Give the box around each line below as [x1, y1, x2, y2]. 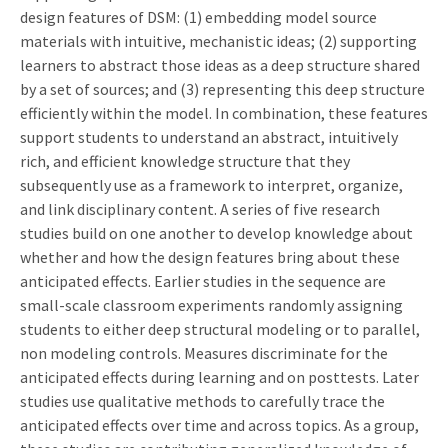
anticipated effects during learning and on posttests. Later [20, 366, 419, 387]
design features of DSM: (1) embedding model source [20, 6, 377, 27]
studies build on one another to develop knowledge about [20, 222, 413, 243]
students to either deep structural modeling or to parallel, [20, 318, 420, 339]
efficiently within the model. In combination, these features [20, 102, 428, 123]
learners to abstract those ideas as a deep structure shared [20, 54, 420, 75]
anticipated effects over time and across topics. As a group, [20, 414, 419, 435]
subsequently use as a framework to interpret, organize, [20, 174, 403, 195]
